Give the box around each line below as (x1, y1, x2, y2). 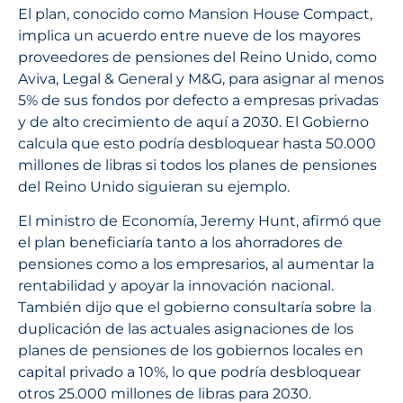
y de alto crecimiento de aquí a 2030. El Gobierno (18, 112, 369, 130)
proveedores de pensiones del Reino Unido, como (18, 48, 377, 66)
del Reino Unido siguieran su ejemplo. (18, 177, 290, 195)
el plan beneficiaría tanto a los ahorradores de (18, 234, 343, 252)
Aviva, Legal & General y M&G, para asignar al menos (18, 69, 384, 87)
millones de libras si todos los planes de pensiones (18, 156, 377, 174)
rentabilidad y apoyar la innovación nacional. (18, 277, 334, 295)
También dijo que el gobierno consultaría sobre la (18, 299, 372, 317)
